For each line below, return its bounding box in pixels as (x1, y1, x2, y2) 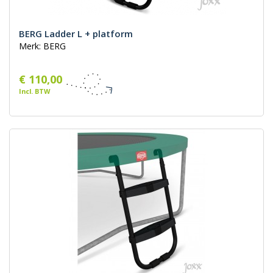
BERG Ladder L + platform (19, 27, 133, 40)
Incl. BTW (19, 87, 50, 96)
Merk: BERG (19, 40, 66, 52)
